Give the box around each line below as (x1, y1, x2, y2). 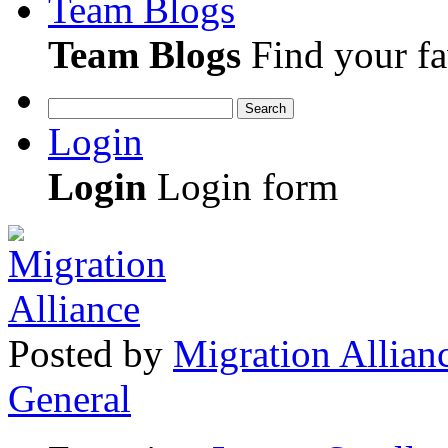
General (8, 376, 131, 420)
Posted (8, 331, 113, 375)
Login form (147, 164, 338, 208)
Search (245, 100, 286, 116)
